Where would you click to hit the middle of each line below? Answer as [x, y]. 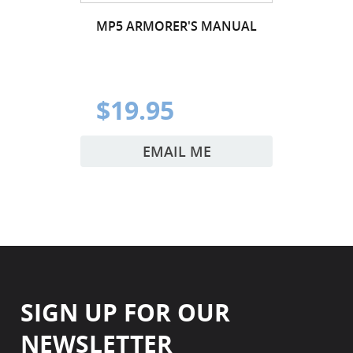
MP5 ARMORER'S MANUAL [176, 26]
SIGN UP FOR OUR [126, 312]
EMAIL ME [176, 151]
